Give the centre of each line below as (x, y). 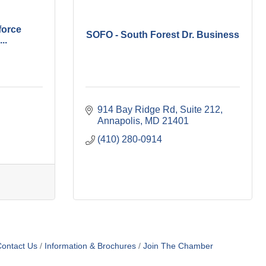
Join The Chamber (178, 246)
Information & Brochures (90, 246)
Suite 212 (200, 110)
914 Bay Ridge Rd (136, 110)
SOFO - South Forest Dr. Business (163, 34)
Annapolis (119, 121)
